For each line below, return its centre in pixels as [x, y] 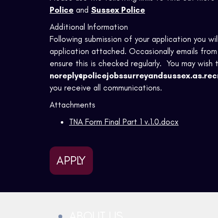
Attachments [73, 105]
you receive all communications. [106, 88]
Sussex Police [118, 10]
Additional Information [89, 27]
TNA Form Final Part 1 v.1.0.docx [124, 122]
